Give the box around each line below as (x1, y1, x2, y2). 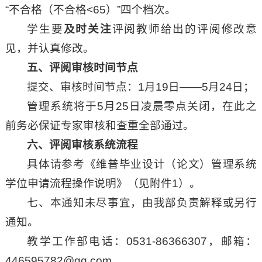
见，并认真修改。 (5, 42, 94, 55)
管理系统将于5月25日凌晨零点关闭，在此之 (27, 100, 257, 113)
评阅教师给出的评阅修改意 (112, 23, 257, 36)
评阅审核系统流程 (49, 139, 139, 151)
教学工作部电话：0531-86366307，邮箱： (27, 235, 257, 248)
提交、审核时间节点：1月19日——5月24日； (27, 81, 255, 94)
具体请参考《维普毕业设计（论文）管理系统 (27, 158, 257, 171)
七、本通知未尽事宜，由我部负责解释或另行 (27, 196, 257, 209)
